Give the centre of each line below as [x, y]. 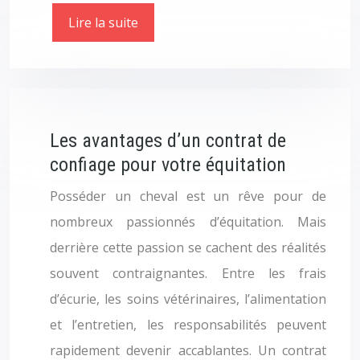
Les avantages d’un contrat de [168, 141]
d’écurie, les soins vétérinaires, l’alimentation [188, 299]
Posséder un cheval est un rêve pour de [188, 196]
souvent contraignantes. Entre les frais [188, 273]
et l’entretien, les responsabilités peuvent [188, 325]
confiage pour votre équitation [168, 165]
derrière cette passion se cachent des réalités [188, 247]
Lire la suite [103, 22]
